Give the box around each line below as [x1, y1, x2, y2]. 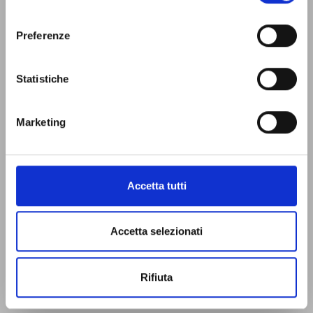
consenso [5, 5, 50, 17]
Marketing [16, 115, 66, 128]
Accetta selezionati [110, 225, 203, 238]
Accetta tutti [126, 179, 187, 191]
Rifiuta [140, 270, 173, 283]
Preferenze [16, 29, 70, 41]
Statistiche [16, 72, 69, 85]
